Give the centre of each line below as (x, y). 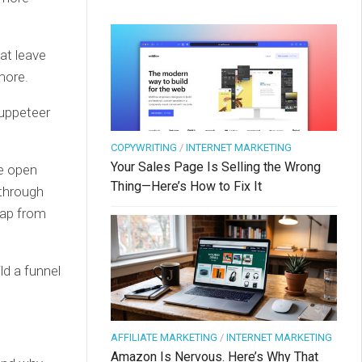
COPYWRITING (144, 147)
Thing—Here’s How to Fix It (186, 186)
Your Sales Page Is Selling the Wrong (216, 166)
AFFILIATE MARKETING (164, 338)
